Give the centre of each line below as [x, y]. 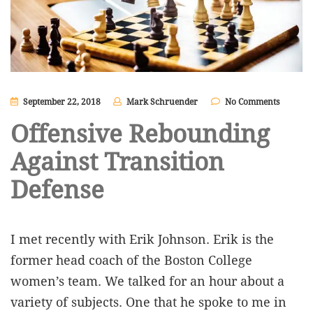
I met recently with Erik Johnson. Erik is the [142, 239]
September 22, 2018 [61, 102]
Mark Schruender [162, 102]
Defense [57, 190]
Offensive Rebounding [140, 134]
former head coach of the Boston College [131, 260]
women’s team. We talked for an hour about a [147, 281]
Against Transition [117, 162]
